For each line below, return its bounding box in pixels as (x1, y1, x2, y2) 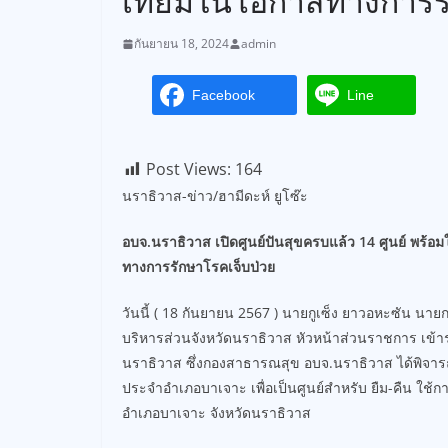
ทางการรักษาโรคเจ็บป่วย (122, 257, 275, 276)
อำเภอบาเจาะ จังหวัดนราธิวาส (122, 403, 311, 422)
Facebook (192, 86, 255, 103)
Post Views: (146, 158, 231, 180)
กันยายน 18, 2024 (134, 35, 229, 52)
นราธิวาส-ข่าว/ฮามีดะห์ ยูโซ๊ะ (122, 186, 308, 205)
